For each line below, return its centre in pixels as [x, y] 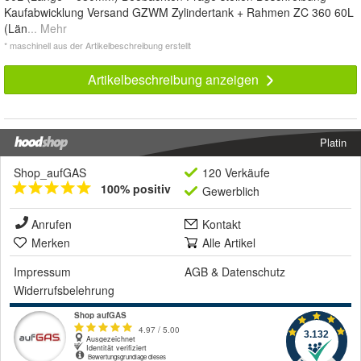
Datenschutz [253, 272]
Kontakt [222, 224]
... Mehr [47, 29]
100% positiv [136, 189]
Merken [51, 243]
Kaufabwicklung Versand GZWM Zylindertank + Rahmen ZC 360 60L [179, 12]
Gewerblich [231, 191]
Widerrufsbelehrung [64, 290]
